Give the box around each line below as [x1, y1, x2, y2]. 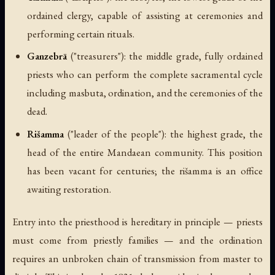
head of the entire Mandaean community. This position [27, 145, 263, 160]
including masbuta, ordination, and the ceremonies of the [27, 86, 263, 100]
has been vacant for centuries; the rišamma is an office [27, 164, 263, 178]
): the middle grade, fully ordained [120, 49, 263, 63]
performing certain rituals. [27, 26, 134, 41]
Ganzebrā [27, 49, 67, 63]
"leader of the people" [70, 127, 161, 141]
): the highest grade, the [161, 127, 263, 141]
